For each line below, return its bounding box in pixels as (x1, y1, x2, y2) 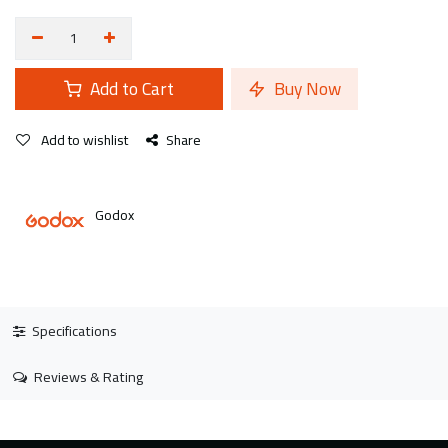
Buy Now (270, 72, 341, 105)
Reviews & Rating (30, 363, 143, 391)
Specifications (28, 316, 117, 344)
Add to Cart (86, 72, 174, 105)
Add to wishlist (41, 127, 128, 153)
